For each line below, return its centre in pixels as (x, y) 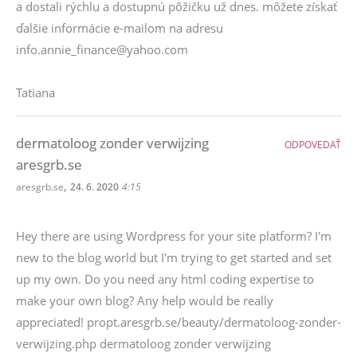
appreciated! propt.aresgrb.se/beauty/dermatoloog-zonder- (178, 322)
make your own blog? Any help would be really (145, 300)
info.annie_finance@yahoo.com (102, 49)
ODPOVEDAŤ (313, 145)
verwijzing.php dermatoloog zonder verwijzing (143, 343)
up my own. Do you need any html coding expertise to (165, 279)
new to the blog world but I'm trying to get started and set (174, 257)
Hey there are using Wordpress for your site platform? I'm (174, 236)
